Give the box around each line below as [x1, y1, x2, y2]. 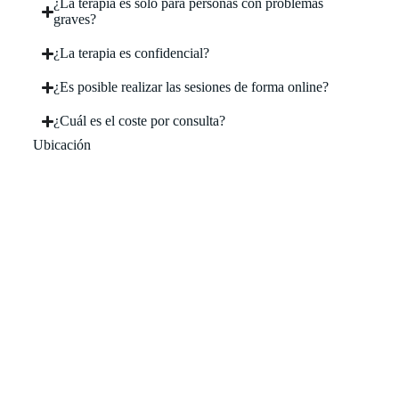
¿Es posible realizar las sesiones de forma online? [53, 79, 329, 94]
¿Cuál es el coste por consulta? [53, 113, 225, 128]
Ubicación [32, 137, 91, 152]
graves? [53, 12, 96, 27]
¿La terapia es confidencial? [53, 45, 209, 61]
